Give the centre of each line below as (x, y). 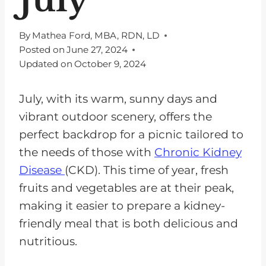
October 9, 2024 (110, 64)
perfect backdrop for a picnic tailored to (131, 135)
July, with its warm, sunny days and (118, 99)
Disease (42, 170)
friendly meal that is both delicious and (129, 224)
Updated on (46, 64)
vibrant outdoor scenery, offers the (115, 117)
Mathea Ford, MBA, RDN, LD (96, 36)
